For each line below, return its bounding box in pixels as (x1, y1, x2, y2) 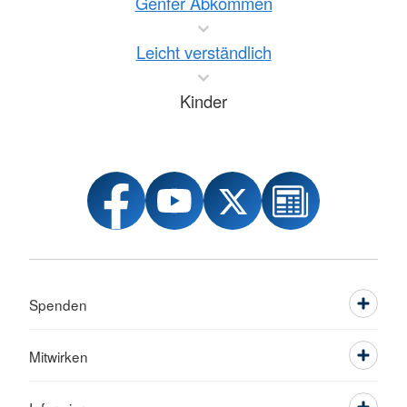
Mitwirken (29, 346, 88, 366)
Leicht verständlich (135, 40, 272, 64)
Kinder (180, 89, 227, 113)
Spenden (29, 294, 87, 314)
